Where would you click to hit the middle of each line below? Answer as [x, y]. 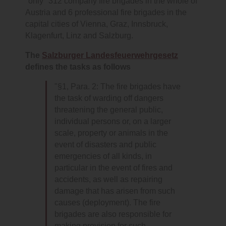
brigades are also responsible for [113, 214]
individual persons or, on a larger [113, 122]
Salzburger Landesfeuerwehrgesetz [110, 55]
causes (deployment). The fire [107, 203]
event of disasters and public [105, 145]
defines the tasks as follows [78, 67]
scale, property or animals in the [111, 133]
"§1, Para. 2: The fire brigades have [118, 87]
